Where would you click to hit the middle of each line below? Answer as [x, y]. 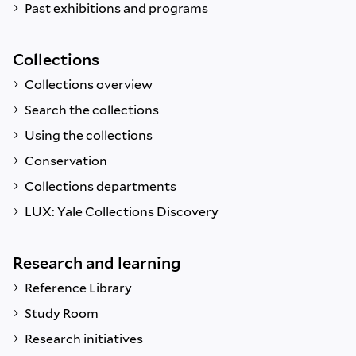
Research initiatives [84, 339]
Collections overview [89, 85]
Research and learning [97, 263]
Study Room [62, 314]
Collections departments [101, 187]
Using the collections [89, 136]
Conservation [66, 161]
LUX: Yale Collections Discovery [122, 212]
